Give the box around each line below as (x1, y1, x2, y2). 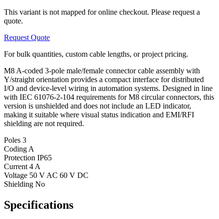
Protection (4, 153, 37, 162)
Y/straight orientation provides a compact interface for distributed (4, 75, 204, 84)
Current (4, 162, 29, 171)
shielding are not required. (4, 119, 84, 128)
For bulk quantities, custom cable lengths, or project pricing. (4, 49, 188, 58)
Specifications (4, 198, 73, 211)
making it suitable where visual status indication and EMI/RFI (4, 110, 194, 119)
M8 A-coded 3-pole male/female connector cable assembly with (4, 66, 200, 75)
